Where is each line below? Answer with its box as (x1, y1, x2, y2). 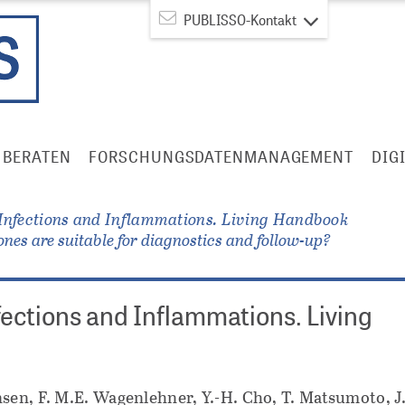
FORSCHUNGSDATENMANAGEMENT (89, 146, 353, 167)
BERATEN (3, 146, 71, 167)
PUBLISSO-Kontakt (181, 10, 300, 29)
